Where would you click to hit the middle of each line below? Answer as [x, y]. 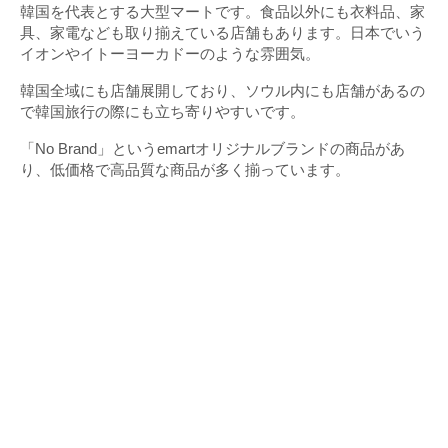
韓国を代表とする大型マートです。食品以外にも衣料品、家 [222, 12]
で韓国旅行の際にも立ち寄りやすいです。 [162, 112]
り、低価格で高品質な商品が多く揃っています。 [185, 170]
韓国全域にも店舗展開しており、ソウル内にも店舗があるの [222, 91]
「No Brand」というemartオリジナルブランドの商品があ [212, 149]
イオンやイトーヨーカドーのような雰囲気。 [170, 54]
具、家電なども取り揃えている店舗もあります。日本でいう [222, 33]
